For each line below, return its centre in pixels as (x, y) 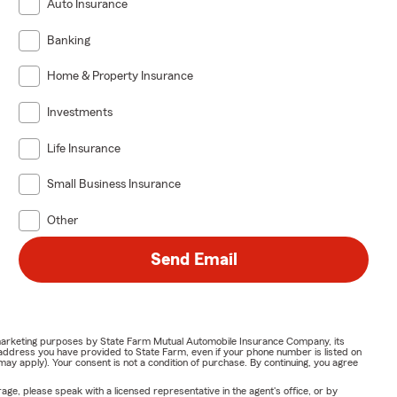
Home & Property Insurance (121, 77)
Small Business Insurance (114, 185)
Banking (69, 40)
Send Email (194, 259)
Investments (80, 112)
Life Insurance (84, 148)
